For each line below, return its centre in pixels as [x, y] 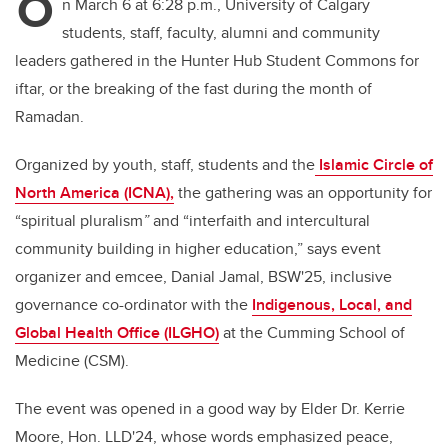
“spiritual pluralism [79, 221]
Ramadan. [51, 117]
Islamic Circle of [374, 165]
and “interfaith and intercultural [259, 221]
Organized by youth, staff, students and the [165, 165]
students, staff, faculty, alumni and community [221, 33]
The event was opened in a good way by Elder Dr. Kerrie [210, 409]
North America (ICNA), [94, 193]
